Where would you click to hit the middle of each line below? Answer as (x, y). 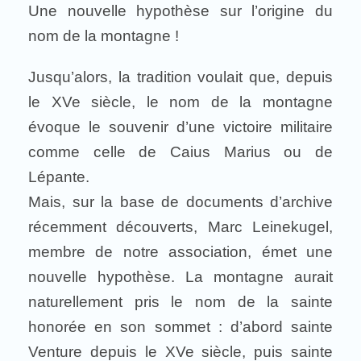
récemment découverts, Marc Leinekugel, (180, 227)
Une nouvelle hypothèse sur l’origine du (180, 11)
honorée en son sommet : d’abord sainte (180, 327)
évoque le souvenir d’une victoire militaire (180, 127)
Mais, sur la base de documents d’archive (180, 202)
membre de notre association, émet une (180, 252)
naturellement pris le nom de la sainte (180, 302)
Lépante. (59, 177)
